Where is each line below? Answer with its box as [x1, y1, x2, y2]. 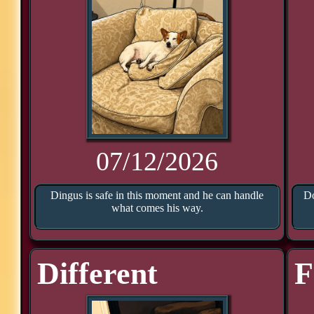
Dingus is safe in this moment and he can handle [50, 189, 264, 201]
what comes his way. [111, 202, 203, 214]
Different [37, 257, 158, 291]
